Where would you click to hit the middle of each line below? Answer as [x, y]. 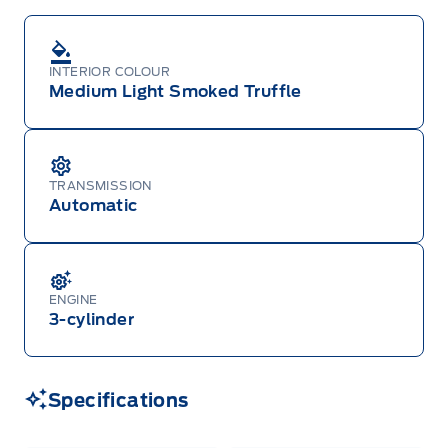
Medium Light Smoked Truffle [175, 91]
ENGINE [73, 299]
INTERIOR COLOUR [109, 71]
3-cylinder [91, 319]
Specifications [118, 400]
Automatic [93, 205]
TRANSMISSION [100, 185]
